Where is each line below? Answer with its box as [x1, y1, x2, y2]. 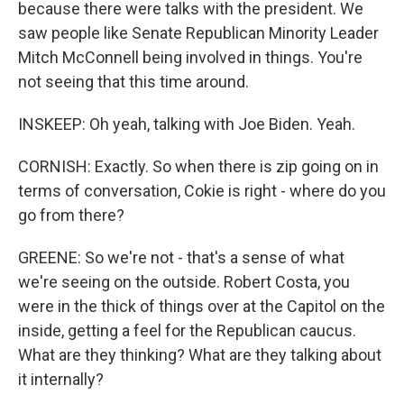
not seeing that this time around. [18, 72, 249, 92]
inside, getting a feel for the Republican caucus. [18, 321, 356, 341]
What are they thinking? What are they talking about [18, 345, 381, 365]
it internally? [18, 370, 104, 390]
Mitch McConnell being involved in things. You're [18, 48, 363, 68]
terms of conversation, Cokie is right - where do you [18, 181, 386, 201]
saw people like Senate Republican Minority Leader [18, 23, 379, 43]
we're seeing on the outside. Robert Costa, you [18, 272, 350, 292]
